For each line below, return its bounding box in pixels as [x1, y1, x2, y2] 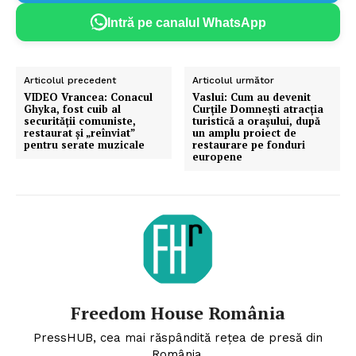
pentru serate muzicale [24, 137, 145, 153]
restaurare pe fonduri [192, 137, 306, 153]
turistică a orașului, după [192, 114, 321, 129]
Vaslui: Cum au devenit [192, 90, 311, 105]
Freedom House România [71, 301, 285, 325]
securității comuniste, [24, 114, 136, 129]
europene [192, 149, 243, 164]
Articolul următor [192, 75, 275, 87]
